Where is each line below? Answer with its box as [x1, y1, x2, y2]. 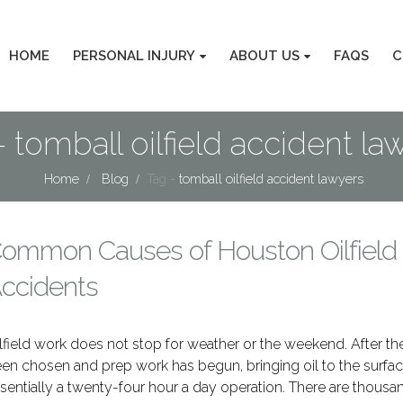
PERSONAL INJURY [73, 48, 195, 64]
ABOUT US [229, 48, 300, 64]
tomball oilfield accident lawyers [179, 171, 363, 186]
